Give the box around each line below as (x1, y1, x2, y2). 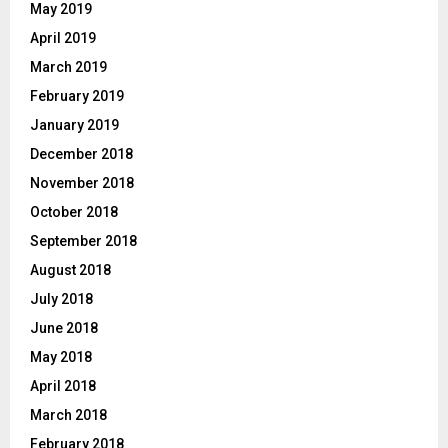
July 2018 (30, 291, 93, 308)
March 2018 (30, 407, 107, 424)
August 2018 (30, 262, 111, 279)
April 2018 (30, 378, 96, 395)
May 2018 (30, 349, 92, 366)
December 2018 (30, 146, 133, 163)
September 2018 (30, 233, 137, 250)
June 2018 (30, 320, 98, 337)
